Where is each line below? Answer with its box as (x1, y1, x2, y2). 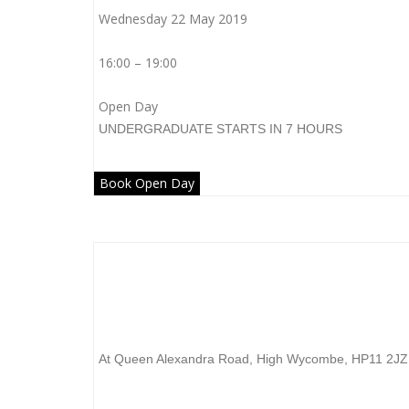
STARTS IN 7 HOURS (216, 121, 342, 136)
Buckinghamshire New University (112, 303, 384, 325)
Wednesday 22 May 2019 (99, 10, 247, 27)
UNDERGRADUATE (99, 121, 213, 136)
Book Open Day (100, 174, 194, 192)
